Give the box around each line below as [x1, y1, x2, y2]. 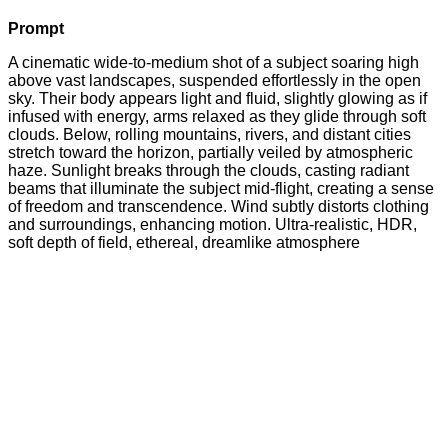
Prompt [8, 19, 64, 37]
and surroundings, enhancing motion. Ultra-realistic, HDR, [8, 215, 417, 233]
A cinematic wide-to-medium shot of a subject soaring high [8, 53, 419, 71]
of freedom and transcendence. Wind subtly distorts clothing [8, 197, 429, 215]
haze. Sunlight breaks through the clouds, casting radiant [8, 161, 409, 179]
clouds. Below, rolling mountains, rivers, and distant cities [8, 125, 411, 143]
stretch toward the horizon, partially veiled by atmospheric [8, 143, 413, 161]
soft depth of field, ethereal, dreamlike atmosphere [8, 233, 360, 251]
